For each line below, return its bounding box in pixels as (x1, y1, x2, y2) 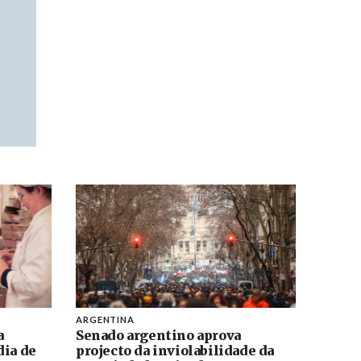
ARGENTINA (75, 313, 135, 325)
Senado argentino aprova (75, 326, 241, 343)
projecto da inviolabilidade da (75, 342, 274, 359)
